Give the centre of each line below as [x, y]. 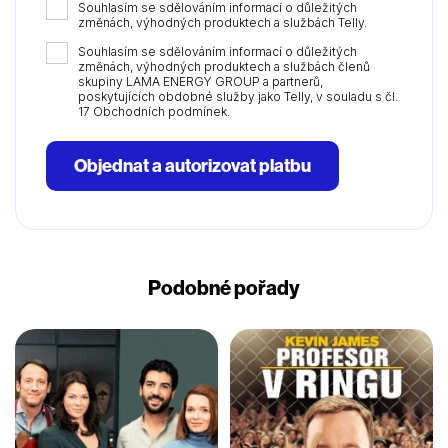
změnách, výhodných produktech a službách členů [224, 67]
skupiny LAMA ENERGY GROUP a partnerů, [200, 82]
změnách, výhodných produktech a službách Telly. [222, 23]
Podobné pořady [224, 288]
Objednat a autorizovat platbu [192, 166]
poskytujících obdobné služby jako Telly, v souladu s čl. [238, 97]
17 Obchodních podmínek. [154, 112]
